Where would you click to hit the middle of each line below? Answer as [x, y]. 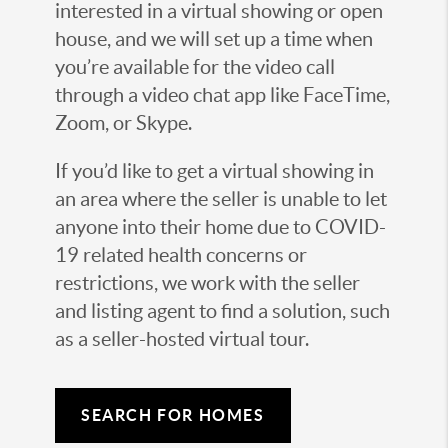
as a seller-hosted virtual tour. [182, 339]
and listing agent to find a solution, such [222, 311]
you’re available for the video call [195, 67]
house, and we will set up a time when [214, 39]
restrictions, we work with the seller [207, 283]
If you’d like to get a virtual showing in [214, 171]
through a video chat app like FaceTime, [222, 95]
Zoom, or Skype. [123, 123]
